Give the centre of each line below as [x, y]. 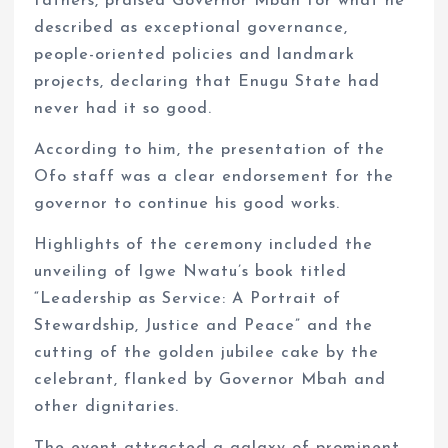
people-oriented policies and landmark [195, 54]
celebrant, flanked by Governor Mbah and [210, 380]
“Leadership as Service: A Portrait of [188, 299]
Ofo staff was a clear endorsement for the [214, 176]
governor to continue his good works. [187, 203]
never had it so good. [123, 108]
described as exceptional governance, [191, 27]
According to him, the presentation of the [210, 149]
